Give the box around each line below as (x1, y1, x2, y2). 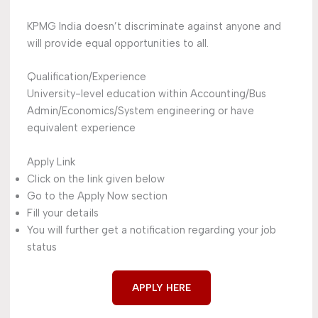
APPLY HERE (131, 282, 191, 294)
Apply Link (26, 155, 75, 168)
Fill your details (26, 206, 99, 219)
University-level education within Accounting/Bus (26, 87, 266, 101)
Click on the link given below (26, 172, 165, 185)
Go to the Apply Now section (26, 189, 168, 202)
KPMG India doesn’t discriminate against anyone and (26, 19, 281, 33)
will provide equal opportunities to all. (26, 36, 209, 50)
